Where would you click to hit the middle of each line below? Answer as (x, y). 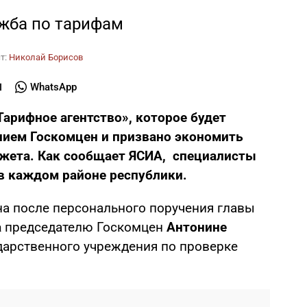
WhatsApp (54, 87)
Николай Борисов (46, 57)
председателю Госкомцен (84, 227)
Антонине (197, 227)
